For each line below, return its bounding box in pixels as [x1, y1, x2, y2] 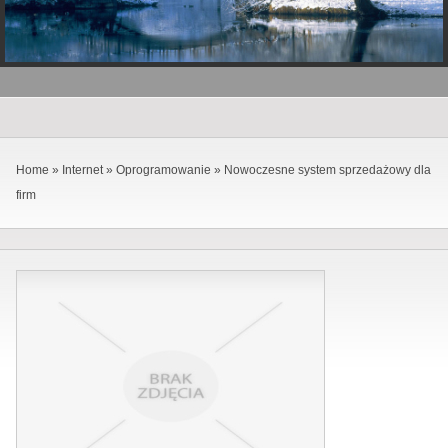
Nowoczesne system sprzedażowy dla [224, 162, 431, 177]
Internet [62, 162, 103, 177]
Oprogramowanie [116, 162, 211, 177]
